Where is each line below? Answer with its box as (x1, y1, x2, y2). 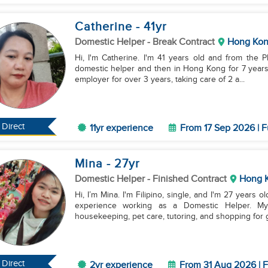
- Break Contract (147, 36, 215, 48)
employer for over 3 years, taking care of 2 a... (74, 75, 245, 84)
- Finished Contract (147, 173, 227, 185)
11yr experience (89, 123, 153, 134)
